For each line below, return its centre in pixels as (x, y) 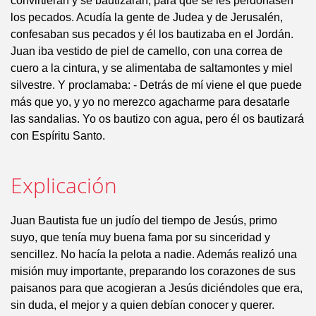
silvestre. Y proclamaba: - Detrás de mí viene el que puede (156, 85)
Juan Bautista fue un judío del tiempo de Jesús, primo (144, 220)
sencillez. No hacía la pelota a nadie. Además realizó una (154, 254)
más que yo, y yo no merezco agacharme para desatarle (150, 102)
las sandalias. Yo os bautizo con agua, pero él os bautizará (157, 119)
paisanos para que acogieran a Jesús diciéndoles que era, (157, 288)
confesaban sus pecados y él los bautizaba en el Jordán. (152, 34)
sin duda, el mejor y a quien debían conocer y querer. (142, 305)
